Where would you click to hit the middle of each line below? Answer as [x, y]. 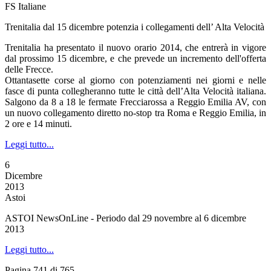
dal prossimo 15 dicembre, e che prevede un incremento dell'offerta [135, 58]
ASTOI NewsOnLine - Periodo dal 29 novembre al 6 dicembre [126, 218]
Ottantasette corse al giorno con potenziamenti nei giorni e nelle [135, 80]
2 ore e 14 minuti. [38, 124]
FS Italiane [25, 6]
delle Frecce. [29, 69]
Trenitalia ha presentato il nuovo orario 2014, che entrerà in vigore [135, 47]
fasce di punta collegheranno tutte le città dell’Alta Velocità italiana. [135, 91]
